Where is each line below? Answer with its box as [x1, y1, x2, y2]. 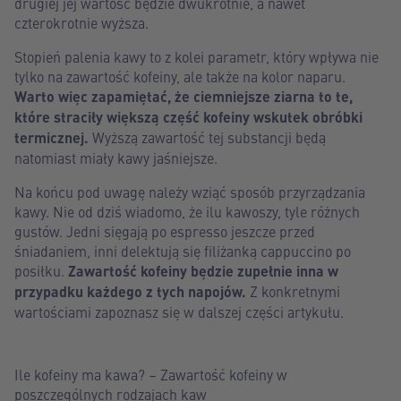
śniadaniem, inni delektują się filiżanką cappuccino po [14, 241, 351, 260]
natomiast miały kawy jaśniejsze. [14, 148, 218, 167]
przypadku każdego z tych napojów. [14, 281, 246, 302]
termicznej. [14, 127, 89, 148]
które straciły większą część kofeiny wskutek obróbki [14, 107, 363, 127]
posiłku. [14, 260, 68, 280]
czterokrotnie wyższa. [14, 13, 149, 32]
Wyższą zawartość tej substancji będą [89, 127, 326, 147]
